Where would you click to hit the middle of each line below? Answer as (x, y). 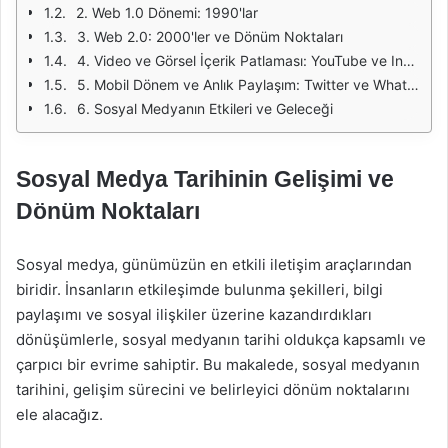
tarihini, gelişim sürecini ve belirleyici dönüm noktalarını (213, 389)
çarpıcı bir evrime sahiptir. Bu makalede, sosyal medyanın (218, 364)
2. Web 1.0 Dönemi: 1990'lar (167, 12)
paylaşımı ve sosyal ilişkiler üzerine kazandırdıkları (194, 314)
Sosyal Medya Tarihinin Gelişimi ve (205, 179)
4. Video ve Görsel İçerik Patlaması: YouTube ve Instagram (240, 60)
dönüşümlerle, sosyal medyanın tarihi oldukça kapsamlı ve (221, 339)
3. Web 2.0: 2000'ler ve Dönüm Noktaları (210, 36)
